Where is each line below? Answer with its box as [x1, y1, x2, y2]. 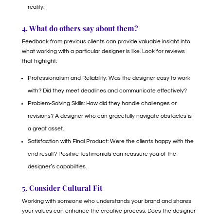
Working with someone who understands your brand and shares [21, 198, 191, 204]
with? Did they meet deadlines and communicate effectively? [27, 88, 187, 94]
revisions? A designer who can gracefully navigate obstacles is [27, 113, 192, 119]
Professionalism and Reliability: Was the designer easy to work [27, 75, 190, 81]
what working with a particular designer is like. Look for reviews [21, 48, 185, 54]
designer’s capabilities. [27, 163, 87, 170]
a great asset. [27, 126, 64, 132]
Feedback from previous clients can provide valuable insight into [21, 38, 190, 45]
